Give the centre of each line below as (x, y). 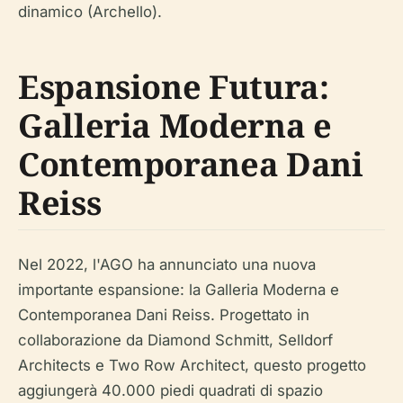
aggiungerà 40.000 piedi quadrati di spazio (170, 390)
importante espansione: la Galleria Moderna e (179, 289)
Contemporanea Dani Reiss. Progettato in (164, 314)
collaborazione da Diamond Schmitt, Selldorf (175, 340)
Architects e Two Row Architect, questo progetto (192, 365)
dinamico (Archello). (90, 11)
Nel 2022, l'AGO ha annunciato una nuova (167, 264)
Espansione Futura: (174, 86)
